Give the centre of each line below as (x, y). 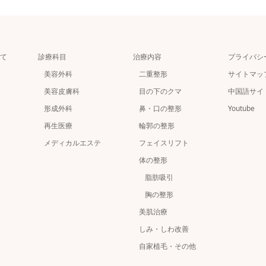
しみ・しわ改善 (164, 229)
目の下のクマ (160, 91)
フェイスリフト (164, 142)
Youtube (241, 108)
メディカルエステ (72, 142)
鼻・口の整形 (160, 108)
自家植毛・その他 (167, 246)
